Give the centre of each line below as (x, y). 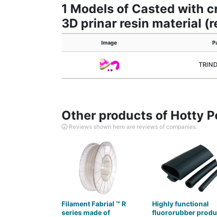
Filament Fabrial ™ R (94, 204)
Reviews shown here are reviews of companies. (132, 127)
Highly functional (180, 204)
